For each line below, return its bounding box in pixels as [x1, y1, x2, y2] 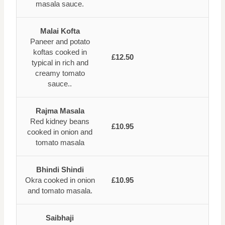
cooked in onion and [27, 128, 92, 136]
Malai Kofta [40, 27, 80, 35]
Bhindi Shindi [36, 165, 84, 174]
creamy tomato [35, 69, 85, 77]
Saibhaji [46, 213, 74, 222]
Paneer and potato [30, 37, 90, 46]
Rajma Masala [35, 106, 84, 115]
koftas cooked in [33, 48, 87, 56]
